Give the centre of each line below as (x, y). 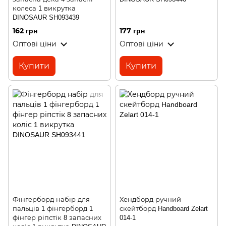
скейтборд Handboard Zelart (164, 208)
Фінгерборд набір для (51, 199)
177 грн (132, 31)
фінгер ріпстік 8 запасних (57, 217)
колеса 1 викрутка (44, 8)
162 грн (25, 31)
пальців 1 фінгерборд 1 (53, 208)
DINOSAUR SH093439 (46, 17)
